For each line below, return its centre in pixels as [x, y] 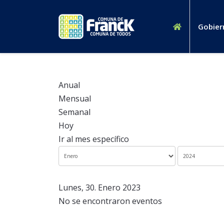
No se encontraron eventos [110, 201]
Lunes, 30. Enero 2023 [99, 187]
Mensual [75, 98]
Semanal [74, 112]
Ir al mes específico [94, 139]
